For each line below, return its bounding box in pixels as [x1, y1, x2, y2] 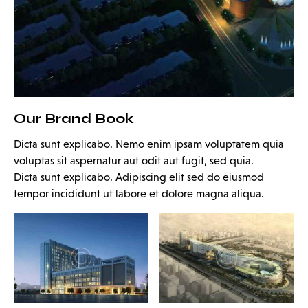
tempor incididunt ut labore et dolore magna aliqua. [14, 187, 264, 199]
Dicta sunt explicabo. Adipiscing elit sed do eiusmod [14, 170, 264, 183]
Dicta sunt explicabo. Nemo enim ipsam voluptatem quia [14, 137, 284, 150]
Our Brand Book [14, 109, 134, 127]
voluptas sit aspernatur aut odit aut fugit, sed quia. [14, 154, 254, 166]
